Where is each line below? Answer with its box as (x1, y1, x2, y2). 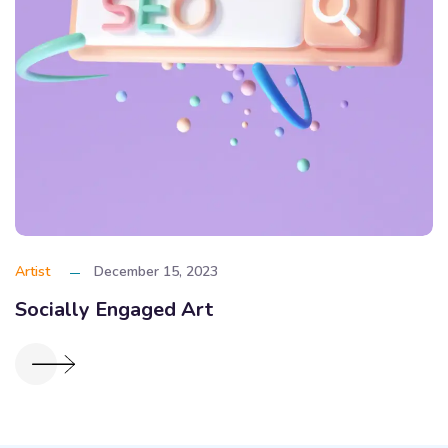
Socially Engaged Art (15, 295, 213, 323)
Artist (15, 261, 50, 281)
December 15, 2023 (94, 261, 218, 281)
